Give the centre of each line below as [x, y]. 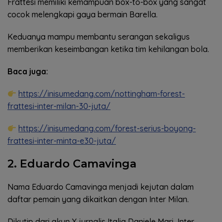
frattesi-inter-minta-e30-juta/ [62, 141]
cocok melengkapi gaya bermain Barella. [83, 15]
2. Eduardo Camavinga [72, 164]
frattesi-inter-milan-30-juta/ [59, 106]
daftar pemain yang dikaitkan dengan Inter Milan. [98, 199]
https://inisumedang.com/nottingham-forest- [102, 94]
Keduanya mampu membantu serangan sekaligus [99, 37]
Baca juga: [28, 72]
